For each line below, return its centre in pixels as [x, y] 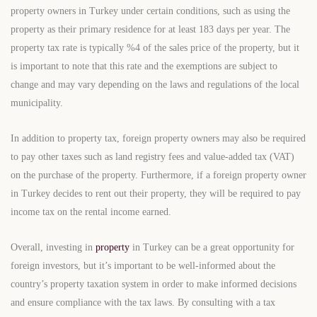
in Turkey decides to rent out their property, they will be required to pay [156, 194]
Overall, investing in [53, 248]
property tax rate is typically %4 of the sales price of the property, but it [155, 48]
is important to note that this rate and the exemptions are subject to [144, 67]
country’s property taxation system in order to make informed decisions [154, 284]
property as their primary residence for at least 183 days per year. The [150, 30]
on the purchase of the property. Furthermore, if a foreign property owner [158, 175]
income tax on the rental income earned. [91, 212]
